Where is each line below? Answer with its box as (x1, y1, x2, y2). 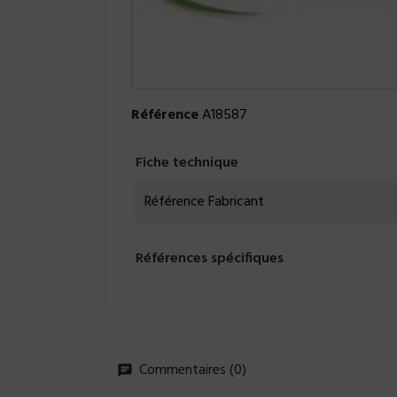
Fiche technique (136, 152, 238, 175)
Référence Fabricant (144, 191, 264, 214)
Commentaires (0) (136, 359, 246, 383)
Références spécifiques (136, 247, 284, 271)
